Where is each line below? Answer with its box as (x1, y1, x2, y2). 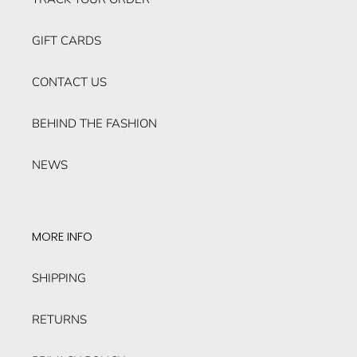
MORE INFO (32, 227, 92, 245)
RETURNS (32, 312, 87, 328)
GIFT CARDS (32, 32, 101, 49)
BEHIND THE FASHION (32, 115, 157, 131)
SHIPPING (32, 270, 86, 287)
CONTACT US (32, 73, 107, 90)
